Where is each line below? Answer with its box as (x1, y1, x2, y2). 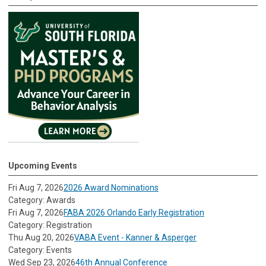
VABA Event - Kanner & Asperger (74, 232, 197, 242)
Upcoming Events (8, 160, 77, 170)
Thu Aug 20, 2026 (8, 232, 74, 242)
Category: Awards (8, 195, 75, 205)
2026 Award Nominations (64, 182, 159, 192)
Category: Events (8, 245, 72, 255)
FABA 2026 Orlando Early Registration (64, 207, 204, 217)
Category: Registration (8, 220, 92, 230)
